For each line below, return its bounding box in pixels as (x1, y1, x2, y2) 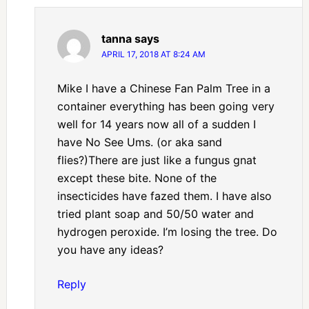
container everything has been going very (57, 99, 275, 114)
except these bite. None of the (57, 171, 217, 186)
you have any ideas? (57, 243, 163, 257)
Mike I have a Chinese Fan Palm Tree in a (57, 81, 270, 96)
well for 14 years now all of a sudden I (57, 117, 256, 132)
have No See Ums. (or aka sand (57, 135, 222, 150)
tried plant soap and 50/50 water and (57, 207, 254, 221)
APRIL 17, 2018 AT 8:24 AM (101, 49, 206, 60)
